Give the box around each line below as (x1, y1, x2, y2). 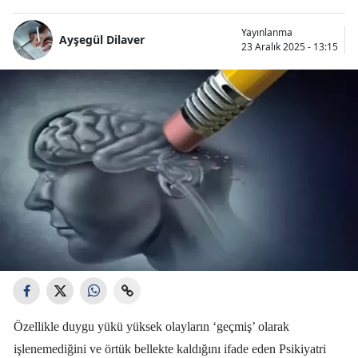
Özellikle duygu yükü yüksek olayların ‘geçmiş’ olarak (14, 319, 289, 333)
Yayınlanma (241, 25, 292, 39)
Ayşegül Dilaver (59, 32, 145, 48)
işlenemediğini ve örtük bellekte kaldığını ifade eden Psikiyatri (14, 341, 326, 356)
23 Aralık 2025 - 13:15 (241, 39, 338, 54)
